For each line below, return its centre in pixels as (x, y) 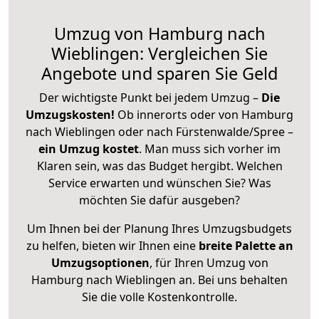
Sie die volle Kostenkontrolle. (159, 297)
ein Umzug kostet (89, 148)
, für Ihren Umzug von (209, 262)
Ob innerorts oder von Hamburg (205, 114)
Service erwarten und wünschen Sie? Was (159, 183)
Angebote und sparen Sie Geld (159, 73)
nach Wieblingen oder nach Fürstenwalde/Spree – (159, 131)
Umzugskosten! (70, 114)
